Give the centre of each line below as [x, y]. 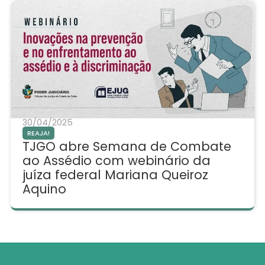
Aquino [44, 189]
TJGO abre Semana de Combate [127, 147]
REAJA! [38, 133]
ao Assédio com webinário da [116, 161]
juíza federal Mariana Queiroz [115, 175]
